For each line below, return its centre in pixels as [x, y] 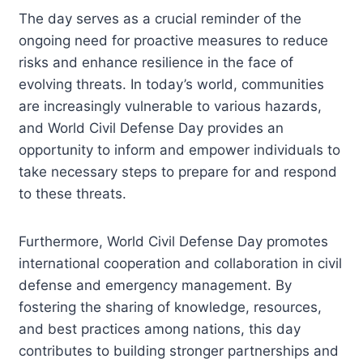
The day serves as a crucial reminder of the [160, 18]
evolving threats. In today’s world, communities [172, 84]
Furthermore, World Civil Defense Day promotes [174, 241]
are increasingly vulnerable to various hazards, [171, 106]
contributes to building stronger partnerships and [179, 350]
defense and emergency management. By [156, 285]
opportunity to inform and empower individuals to [180, 149]
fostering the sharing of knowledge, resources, [171, 307]
